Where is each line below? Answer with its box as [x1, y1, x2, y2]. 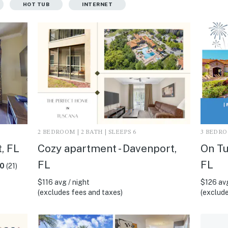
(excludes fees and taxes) [37, 188, 123, 196]
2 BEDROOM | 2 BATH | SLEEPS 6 [37, 129, 136, 135]
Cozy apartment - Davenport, [37, 141, 177, 155]
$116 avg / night [37, 178, 90, 186]
